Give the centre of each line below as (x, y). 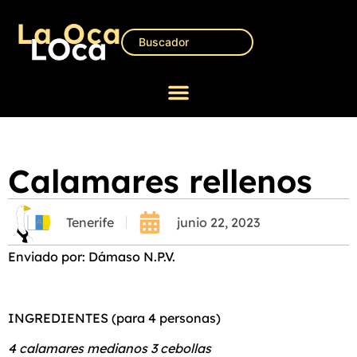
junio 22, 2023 (218, 222)
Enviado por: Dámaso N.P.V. (92, 257)
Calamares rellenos (160, 181)
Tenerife (90, 222)
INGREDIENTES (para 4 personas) (114, 318)
